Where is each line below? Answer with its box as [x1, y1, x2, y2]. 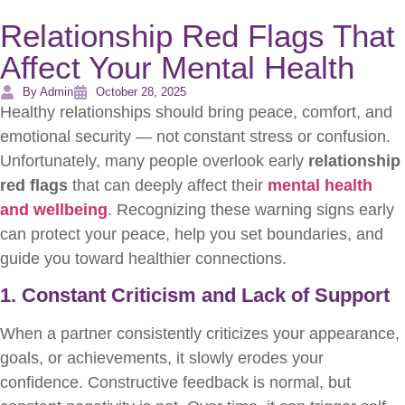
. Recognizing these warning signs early [108, 201, 394, 219]
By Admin [23, 85, 73, 99]
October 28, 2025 [96, 85, 186, 99]
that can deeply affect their [68, 176, 268, 194]
